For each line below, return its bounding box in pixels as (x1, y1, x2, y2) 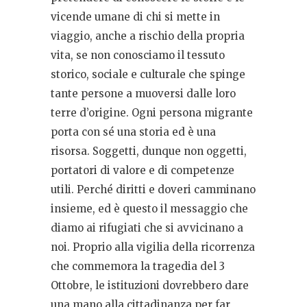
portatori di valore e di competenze (51, 163, 234, 177)
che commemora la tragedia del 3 (51, 259, 225, 273)
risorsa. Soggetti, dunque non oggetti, (51, 144, 247, 158)
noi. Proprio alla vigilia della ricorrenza (51, 240, 255, 254)
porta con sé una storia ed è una (51, 125, 216, 138)
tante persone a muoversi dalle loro (51, 86, 236, 100)
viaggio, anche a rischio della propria (51, 29, 245, 42)
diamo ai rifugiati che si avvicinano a (51, 221, 243, 234)
